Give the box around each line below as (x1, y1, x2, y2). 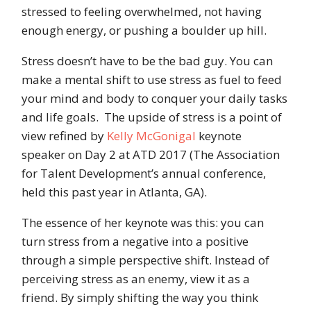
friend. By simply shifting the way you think (21, 289, 258, 306)
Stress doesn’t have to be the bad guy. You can (21, 53, 273, 69)
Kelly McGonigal (106, 128, 196, 144)
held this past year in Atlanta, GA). (21, 184, 207, 201)
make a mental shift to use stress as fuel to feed (21, 72, 282, 88)
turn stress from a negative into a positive (21, 233, 249, 250)
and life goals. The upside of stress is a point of (21, 109, 282, 126)
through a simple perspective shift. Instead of (21, 252, 269, 269)
